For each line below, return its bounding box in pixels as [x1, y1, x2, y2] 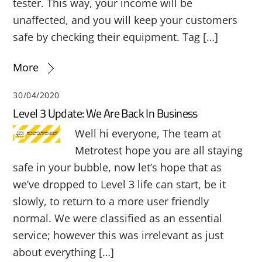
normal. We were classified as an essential [13, 211, 223, 226]
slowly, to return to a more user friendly [13, 194, 209, 209]
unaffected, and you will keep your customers [13, 13, 238, 27]
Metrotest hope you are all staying [74, 143, 243, 158]
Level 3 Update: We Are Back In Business [13, 104, 198, 123]
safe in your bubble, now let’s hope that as [13, 160, 222, 175]
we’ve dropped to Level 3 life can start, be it [13, 177, 226, 192]
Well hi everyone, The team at [74, 126, 221, 141]
